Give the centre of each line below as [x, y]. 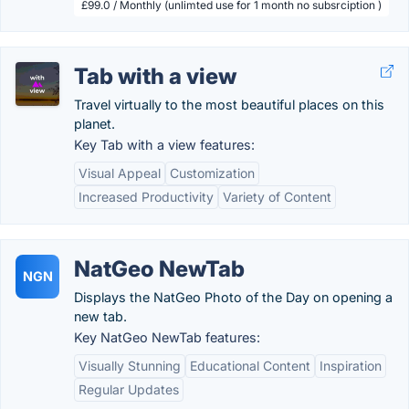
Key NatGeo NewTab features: [167, 337]
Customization [212, 173]
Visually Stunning [130, 366]
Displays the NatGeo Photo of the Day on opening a [233, 297]
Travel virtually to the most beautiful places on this [229, 105]
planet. [94, 124]
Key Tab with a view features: [164, 145]
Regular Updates [129, 389]
